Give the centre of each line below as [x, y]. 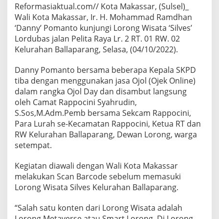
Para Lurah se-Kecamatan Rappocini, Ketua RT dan [108, 124]
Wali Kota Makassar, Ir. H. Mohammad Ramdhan [103, 17]
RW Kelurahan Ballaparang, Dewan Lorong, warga [106, 135]
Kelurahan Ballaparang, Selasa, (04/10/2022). [96, 50]
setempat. [33, 145]
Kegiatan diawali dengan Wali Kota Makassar [96, 166]
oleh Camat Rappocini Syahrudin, [76, 102]
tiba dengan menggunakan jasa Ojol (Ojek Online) [105, 81]
